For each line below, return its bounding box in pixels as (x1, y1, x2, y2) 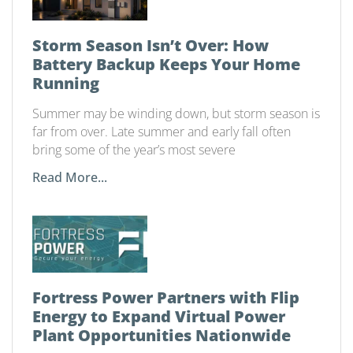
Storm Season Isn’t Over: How (32, 35, 269, 57)
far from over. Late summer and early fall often (32, 123, 291, 141)
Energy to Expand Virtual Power (32, 306, 285, 328)
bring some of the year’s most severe (32, 141, 236, 159)
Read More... (32, 169, 107, 187)
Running (32, 72, 99, 95)
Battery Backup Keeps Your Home (32, 54, 300, 76)
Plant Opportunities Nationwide (32, 325, 291, 347)
